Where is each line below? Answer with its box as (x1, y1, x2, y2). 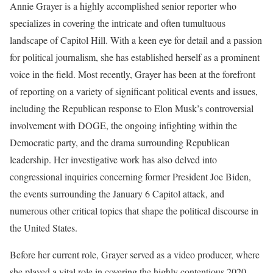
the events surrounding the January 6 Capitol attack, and (10, 187, 224, 200)
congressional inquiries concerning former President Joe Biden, (10, 170, 251, 183)
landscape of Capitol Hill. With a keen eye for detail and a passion (10, 34, 262, 47)
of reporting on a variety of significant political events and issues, (10, 85, 258, 98)
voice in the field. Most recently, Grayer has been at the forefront (10, 68, 255, 81)
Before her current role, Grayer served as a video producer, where (10, 248, 260, 261)
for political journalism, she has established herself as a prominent (10, 51, 260, 64)
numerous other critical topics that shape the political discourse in (10, 204, 258, 218)
